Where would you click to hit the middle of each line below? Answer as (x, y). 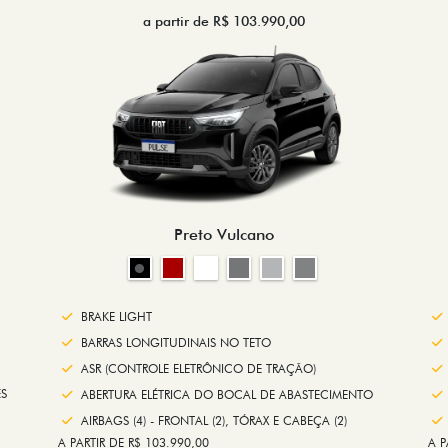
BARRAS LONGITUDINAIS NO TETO (176, 342)
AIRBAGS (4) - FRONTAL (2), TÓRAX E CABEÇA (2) (214, 420)
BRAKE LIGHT (116, 316)
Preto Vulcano (224, 234)
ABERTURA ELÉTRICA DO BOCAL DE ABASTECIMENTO (227, 394)
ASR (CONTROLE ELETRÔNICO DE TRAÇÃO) (198, 368)
